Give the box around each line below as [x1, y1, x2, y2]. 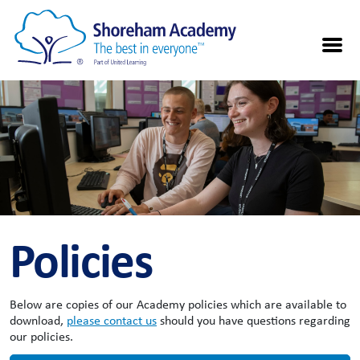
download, [10, 312, 67, 329]
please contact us [67, 312, 157, 329]
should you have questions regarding [157, 312, 350, 329]
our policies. [10, 328, 73, 345]
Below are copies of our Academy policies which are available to [10, 296, 346, 313]
